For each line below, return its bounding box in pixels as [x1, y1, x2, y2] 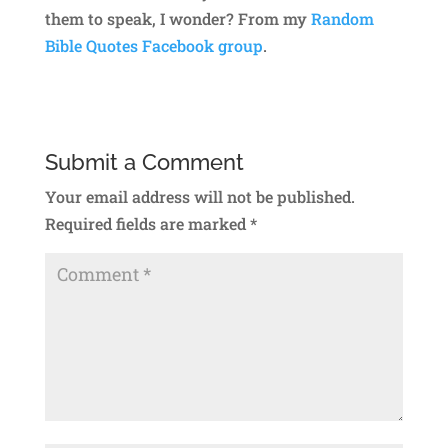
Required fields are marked [44, 212, 250, 234]
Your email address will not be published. [44, 185, 355, 207]
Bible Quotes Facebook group [44, 34, 263, 56]
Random [310, 7, 374, 29]
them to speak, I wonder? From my [44, 7, 311, 29]
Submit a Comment [44, 148, 244, 175]
